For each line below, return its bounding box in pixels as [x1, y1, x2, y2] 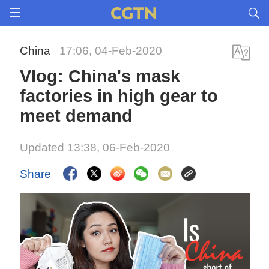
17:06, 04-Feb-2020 [59, 44, 163, 57]
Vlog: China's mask [20, 67, 181, 86]
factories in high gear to [20, 86, 219, 106]
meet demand [20, 106, 133, 125]
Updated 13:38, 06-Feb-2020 [20, 141, 171, 154]
